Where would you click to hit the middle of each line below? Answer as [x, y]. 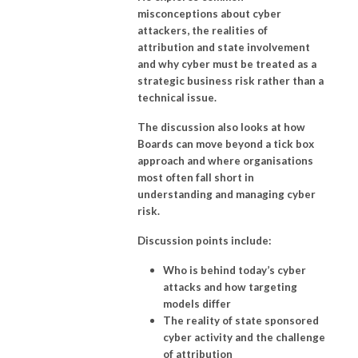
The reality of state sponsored [241, 320]
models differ [197, 303]
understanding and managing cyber [227, 194]
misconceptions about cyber [209, 13]
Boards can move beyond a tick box [226, 143]
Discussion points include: [205, 240]
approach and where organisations [225, 160]
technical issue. [177, 97]
